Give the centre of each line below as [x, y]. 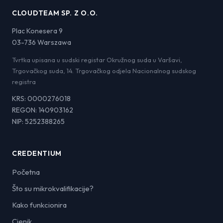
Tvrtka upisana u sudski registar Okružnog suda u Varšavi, [97, 59]
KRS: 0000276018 [41, 98]
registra [24, 81]
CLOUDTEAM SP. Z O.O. [55, 13]
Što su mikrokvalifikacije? [53, 188]
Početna [26, 172]
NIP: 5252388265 [38, 121]
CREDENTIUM [37, 153]
